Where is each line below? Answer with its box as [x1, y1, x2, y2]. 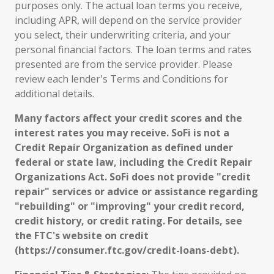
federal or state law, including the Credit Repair [15, 155, 252, 169]
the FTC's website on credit [15, 229, 149, 242]
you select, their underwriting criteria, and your [15, 28, 231, 42]
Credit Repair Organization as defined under [15, 141, 233, 154]
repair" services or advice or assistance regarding [15, 185, 258, 198]
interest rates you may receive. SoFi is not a [15, 126, 229, 139]
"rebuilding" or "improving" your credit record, [15, 199, 245, 213]
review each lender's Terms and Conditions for [15, 72, 228, 86]
